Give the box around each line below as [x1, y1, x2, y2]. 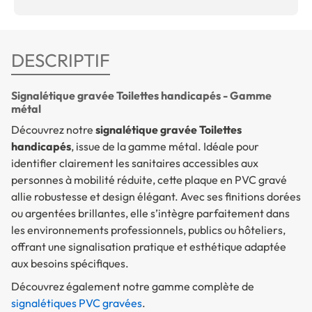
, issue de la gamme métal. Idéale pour [71, 139, 259, 153]
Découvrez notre [11, 122, 95, 136]
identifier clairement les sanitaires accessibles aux [11, 155, 258, 170]
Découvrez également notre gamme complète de [11, 279, 254, 293]
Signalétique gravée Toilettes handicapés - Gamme [11, 88, 272, 102]
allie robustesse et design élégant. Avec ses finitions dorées [11, 189, 301, 203]
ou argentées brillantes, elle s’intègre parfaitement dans [11, 205, 290, 220]
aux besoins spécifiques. [11, 256, 129, 270]
